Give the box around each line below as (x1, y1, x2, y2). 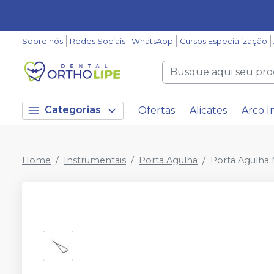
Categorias (45, 104, 101, 116)
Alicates (190, 105, 227, 116)
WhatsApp (131, 37, 174, 46)
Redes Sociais (69, 37, 125, 46)
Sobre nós (22, 37, 63, 46)
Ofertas (138, 105, 175, 116)
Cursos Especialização (179, 37, 267, 46)
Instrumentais (64, 155, 126, 166)
